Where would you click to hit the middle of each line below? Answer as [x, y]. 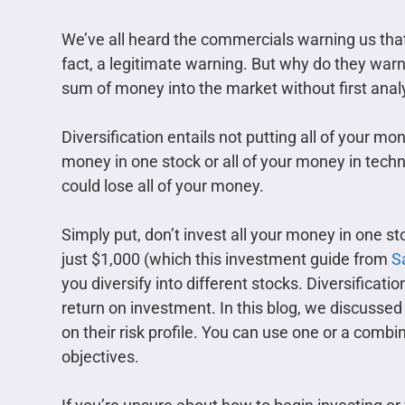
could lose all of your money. [163, 186]
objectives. [100, 357]
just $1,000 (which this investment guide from [226, 259]
